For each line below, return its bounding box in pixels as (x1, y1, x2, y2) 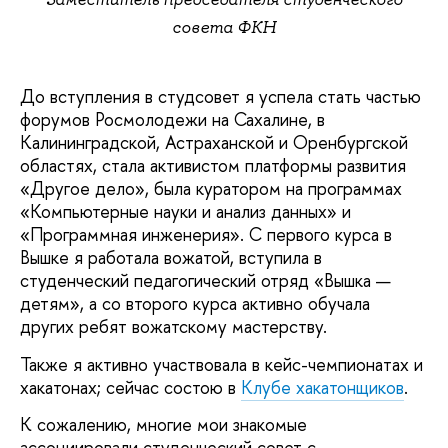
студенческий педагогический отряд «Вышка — (20, 268, 391, 294)
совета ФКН (172, 16, 276, 39)
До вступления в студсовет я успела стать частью (20, 84, 421, 110)
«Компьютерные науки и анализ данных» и (20, 199, 351, 225)
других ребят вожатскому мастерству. (20, 314, 327, 340)
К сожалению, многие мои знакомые (20, 412, 307, 438)
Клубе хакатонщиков (241, 374, 404, 400)
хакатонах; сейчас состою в (20, 374, 241, 400)
